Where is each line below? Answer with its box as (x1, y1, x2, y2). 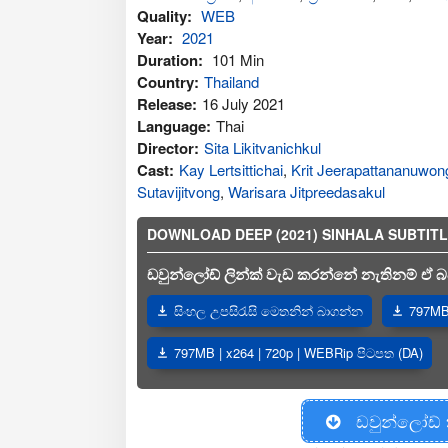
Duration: (137, 48, 207, 71)
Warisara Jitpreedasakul (228, 180, 385, 202)
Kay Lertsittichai (179, 158, 283, 180)
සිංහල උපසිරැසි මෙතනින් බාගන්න (174, 300, 363, 320)
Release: (137, 92, 197, 115)
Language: (137, 114, 211, 137)
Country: (137, 70, 199, 93)
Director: (137, 136, 199, 159)
